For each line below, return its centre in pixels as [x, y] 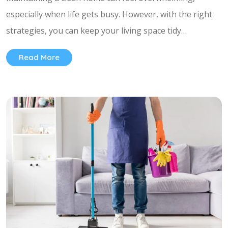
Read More [39, 57]
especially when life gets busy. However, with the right [109, 14]
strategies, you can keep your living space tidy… [96, 30]
